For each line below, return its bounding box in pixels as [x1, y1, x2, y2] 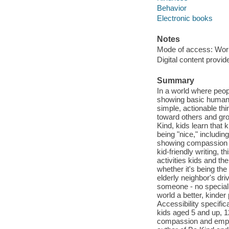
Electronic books [156, 14, 213, 23]
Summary [156, 76, 194, 85]
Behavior [156, 4, 187, 13]
